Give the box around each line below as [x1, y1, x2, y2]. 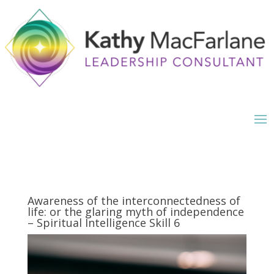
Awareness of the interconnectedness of [27, 193, 240, 209]
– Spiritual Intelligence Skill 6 [27, 215, 180, 231]
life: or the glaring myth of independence [27, 204, 244, 220]
